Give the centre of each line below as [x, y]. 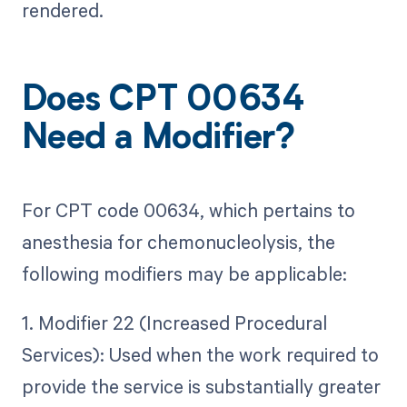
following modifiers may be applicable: [184, 273]
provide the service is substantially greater [201, 386]
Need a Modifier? [158, 140]
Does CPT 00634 [163, 102]
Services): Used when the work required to [200, 354]
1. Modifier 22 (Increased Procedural [174, 322]
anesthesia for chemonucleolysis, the [178, 241]
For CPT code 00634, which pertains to [188, 209]
